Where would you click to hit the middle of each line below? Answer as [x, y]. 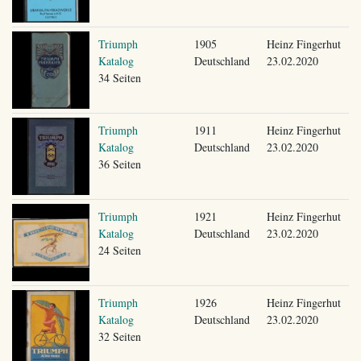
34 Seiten [119, 77]
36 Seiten [119, 164]
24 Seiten [119, 250]
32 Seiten [119, 336]
